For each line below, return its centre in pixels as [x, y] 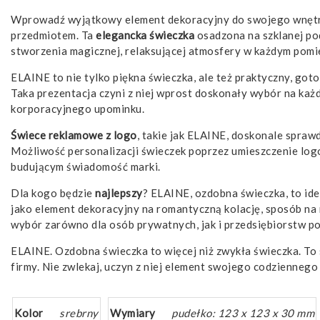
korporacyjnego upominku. [77, 109]
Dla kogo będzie [53, 193]
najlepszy [119, 193]
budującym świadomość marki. [86, 167]
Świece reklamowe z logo [74, 135]
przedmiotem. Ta [53, 35]
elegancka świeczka [145, 35]
